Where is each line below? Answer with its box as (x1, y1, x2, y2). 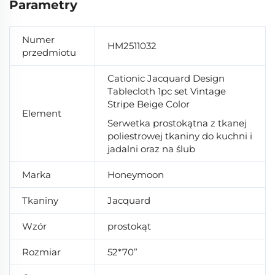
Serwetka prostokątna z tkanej (107, 117, 247, 130)
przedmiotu (22, 47, 76, 59)
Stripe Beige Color (107, 98, 190, 110)
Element (22, 107, 61, 120)
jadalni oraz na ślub (107, 143, 195, 155)
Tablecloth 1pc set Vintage (107, 85, 226, 98)
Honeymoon (107, 169, 164, 181)
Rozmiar (22, 246, 61, 258)
